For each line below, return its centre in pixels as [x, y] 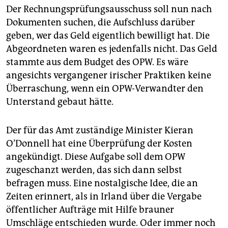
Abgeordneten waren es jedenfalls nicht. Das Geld [112, 49]
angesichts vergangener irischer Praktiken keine [109, 75]
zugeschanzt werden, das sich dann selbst [94, 170]
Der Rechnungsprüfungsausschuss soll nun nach [109, 9]
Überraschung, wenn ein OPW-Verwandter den [105, 88]
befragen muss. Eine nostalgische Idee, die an [102, 183]
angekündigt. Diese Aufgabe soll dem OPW [96, 156]
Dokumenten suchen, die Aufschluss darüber [101, 22]
